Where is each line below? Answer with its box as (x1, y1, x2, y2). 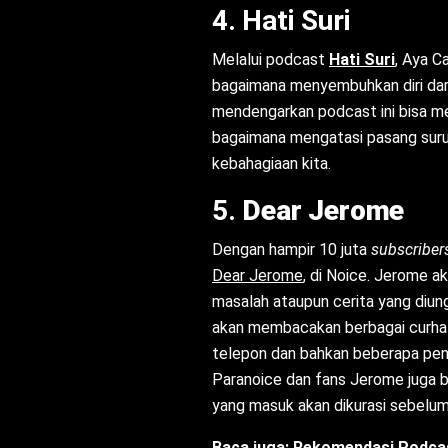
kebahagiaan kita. (212, 154, 331, 174)
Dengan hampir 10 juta (212, 240, 371, 260)
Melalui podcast (212, 50, 329, 70)
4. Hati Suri (212, 4, 351, 38)
